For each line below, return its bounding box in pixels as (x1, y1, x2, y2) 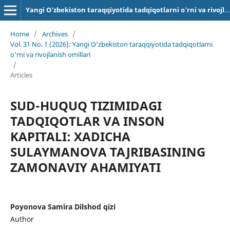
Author (10, 214, 34, 224)
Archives (42, 29, 68, 39)
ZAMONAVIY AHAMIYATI (10, 158, 161, 176)
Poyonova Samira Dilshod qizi (10, 201, 116, 212)
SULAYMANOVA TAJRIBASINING (10, 143, 205, 160)
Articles (10, 70, 32, 80)
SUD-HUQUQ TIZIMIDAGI (10, 97, 162, 114)
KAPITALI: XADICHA (10, 127, 130, 145)
